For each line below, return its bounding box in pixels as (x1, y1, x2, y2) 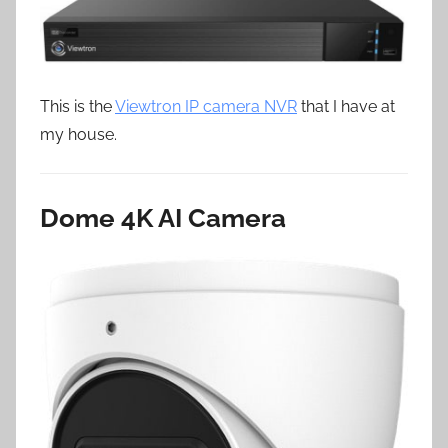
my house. (40, 125, 117, 145)
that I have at (297, 97, 395, 117)
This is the (40, 97, 115, 117)
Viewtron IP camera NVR (115, 97, 297, 117)
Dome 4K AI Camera (40, 203, 286, 234)
